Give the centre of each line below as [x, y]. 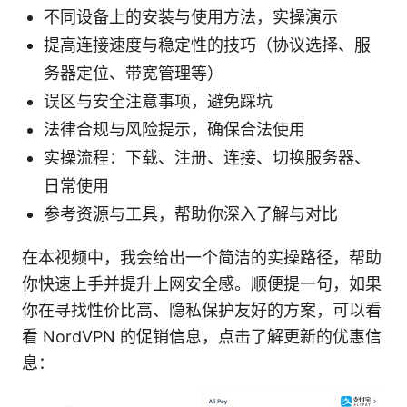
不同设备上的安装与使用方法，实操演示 [191, 17]
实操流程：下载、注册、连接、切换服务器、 [207, 158]
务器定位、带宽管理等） [134, 74]
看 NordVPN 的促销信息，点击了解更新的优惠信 [202, 337]
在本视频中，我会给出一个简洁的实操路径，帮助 [202, 258]
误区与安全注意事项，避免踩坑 [158, 102]
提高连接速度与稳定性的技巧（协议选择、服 [207, 45]
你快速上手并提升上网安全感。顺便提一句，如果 [202, 284]
